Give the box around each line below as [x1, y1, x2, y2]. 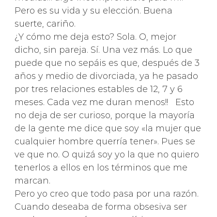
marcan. [15, 175, 50, 186]
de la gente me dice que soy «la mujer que [15, 123, 201, 134]
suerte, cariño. [15, 18, 76, 29]
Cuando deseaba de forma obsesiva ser [15, 201, 187, 212]
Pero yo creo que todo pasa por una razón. [15, 188, 199, 199]
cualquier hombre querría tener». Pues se [15, 136, 195, 147]
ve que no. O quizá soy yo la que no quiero [15, 149, 199, 160]
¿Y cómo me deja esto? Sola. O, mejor [15, 31, 176, 42]
